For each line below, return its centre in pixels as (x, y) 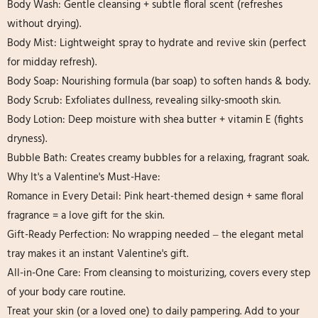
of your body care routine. (66, 292)
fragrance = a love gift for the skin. (86, 216)
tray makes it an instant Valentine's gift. (98, 254)
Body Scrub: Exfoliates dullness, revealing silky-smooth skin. (144, 101)
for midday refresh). (52, 62)
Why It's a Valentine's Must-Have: (84, 177)
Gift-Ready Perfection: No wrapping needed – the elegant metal (155, 235)
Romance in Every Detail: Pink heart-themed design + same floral (155, 197)
